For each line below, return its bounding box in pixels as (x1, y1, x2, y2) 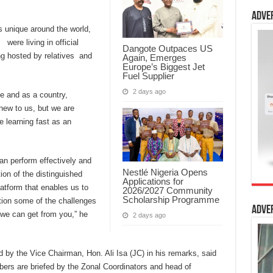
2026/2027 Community (122, 185, 213, 196)
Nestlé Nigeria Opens (122, 166, 208, 177)
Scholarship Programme (122, 194, 219, 205)
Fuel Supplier (122, 70, 174, 81)
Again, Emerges (122, 52, 186, 63)
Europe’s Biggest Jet (122, 61, 205, 72)
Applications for (122, 175, 183, 186)
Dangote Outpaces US (122, 43, 213, 54)
